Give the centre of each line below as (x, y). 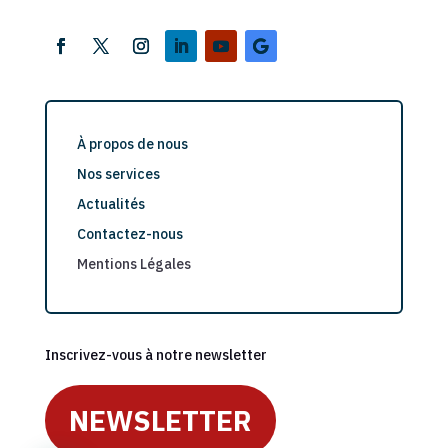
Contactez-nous (129, 233)
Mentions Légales (133, 263)
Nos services (118, 173)
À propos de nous (132, 143)
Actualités (110, 203)
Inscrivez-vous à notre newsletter (155, 354)
